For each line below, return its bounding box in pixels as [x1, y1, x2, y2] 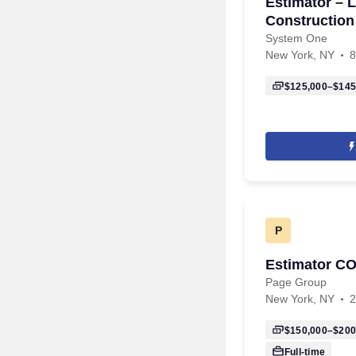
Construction [265, 13, 354, 29]
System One [265, 32, 327, 44]
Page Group [265, 276, 327, 288]
